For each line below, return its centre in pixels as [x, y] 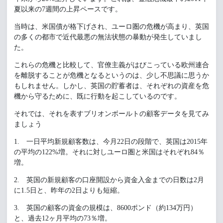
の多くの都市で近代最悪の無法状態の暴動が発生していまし [108, 37]
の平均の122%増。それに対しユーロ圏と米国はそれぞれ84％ [109, 152]
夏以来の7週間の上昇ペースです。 [68, 9]
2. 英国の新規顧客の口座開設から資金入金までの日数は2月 [109, 180]
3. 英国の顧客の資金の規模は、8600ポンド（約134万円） [106, 208]
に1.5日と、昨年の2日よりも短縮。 [69, 190]
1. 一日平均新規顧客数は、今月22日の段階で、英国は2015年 [111, 142]
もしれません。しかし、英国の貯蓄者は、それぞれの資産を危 [111, 86]
